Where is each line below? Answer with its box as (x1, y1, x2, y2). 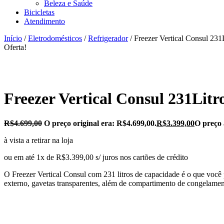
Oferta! (4, 43, 26, 51)
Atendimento (24, 17, 65, 25)
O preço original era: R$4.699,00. (44, 118, 156, 127)
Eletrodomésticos (28, 34, 82, 42)
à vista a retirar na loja (4, 135, 73, 144)
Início (4, 34, 22, 42)
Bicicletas (24, 8, 54, 16)
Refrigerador (88, 34, 128, 42)
